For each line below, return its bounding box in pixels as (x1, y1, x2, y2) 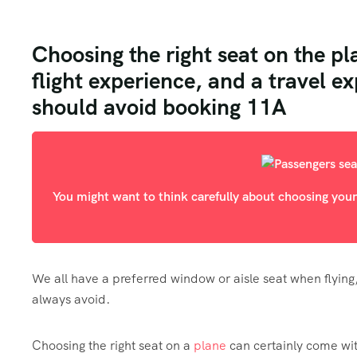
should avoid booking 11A (32, 92, 286, 121)
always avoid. (32, 290, 110, 308)
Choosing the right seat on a (32, 336, 194, 354)
